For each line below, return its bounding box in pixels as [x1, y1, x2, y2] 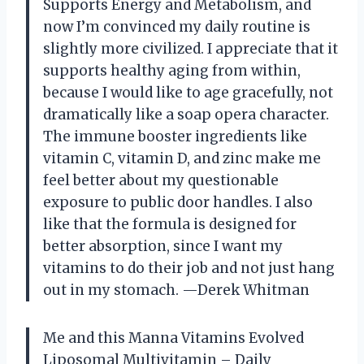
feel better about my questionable [43, 171, 279, 190]
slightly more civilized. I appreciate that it [43, 40, 338, 58]
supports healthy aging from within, [43, 62, 301, 80]
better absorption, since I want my [43, 237, 283, 256]
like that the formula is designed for [43, 215, 297, 234]
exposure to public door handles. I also [43, 193, 313, 212]
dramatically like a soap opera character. [43, 106, 329, 124]
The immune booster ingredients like [43, 128, 307, 146]
